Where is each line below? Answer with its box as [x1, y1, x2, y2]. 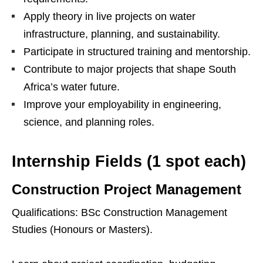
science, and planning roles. [23, 116, 154, 129]
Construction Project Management [12, 181, 241, 198]
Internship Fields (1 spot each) [12, 153, 246, 171]
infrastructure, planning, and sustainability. [23, 28, 220, 41]
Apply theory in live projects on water [23, 11, 195, 23]
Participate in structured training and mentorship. [23, 46, 251, 58]
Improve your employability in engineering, [23, 99, 221, 111]
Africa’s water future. [23, 81, 120, 93]
